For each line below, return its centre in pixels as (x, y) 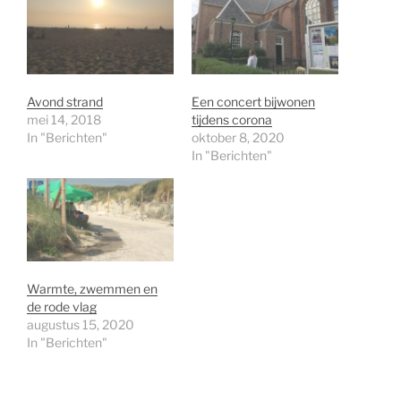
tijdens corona (232, 119)
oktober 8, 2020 (238, 137)
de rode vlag (62, 307)
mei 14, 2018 (64, 119)
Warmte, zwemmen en (92, 289)
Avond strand (65, 101)
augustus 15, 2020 (81, 325)
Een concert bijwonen (253, 101)
